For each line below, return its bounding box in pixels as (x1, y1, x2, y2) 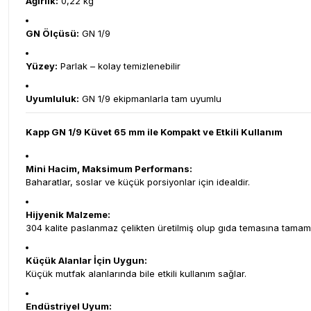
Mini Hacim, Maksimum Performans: (26, 163, 192, 174)
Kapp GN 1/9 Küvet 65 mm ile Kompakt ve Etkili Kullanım (26, 126, 283, 137)
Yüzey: (26, 60, 58, 72)
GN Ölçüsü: (26, 28, 79, 39)
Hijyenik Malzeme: (26, 209, 110, 220)
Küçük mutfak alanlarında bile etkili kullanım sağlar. (26, 268, 246, 279)
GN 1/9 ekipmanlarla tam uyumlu (79, 93, 221, 104)
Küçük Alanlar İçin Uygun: (26, 255, 147, 266)
